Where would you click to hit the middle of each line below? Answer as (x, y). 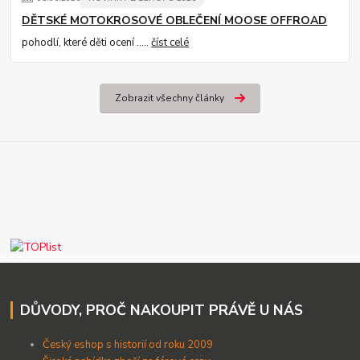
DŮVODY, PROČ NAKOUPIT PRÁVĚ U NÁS (161, 310)
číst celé (170, 43)
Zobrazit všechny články (169, 98)
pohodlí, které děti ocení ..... (87, 43)
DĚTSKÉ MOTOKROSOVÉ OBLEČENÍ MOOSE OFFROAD (175, 21)
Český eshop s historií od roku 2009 (128, 344)
